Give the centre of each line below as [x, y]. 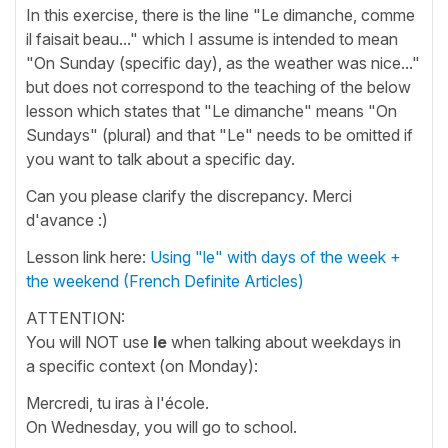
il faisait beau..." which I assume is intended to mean [212, 38]
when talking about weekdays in [284, 341]
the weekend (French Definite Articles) [165, 280]
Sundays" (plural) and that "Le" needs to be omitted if [219, 134]
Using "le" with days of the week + [275, 256]
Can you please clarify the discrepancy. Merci [189, 195]
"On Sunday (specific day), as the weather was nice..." [223, 62]
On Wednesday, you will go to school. [161, 426]
